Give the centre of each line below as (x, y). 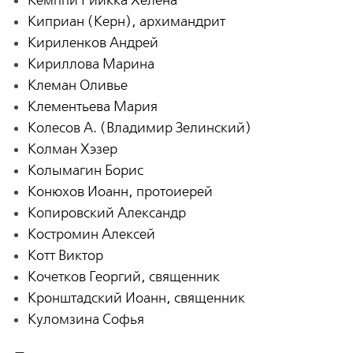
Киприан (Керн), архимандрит (126, 22)
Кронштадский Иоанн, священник (136, 299)
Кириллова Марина (91, 65)
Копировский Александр (106, 214)
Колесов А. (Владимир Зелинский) (139, 128)
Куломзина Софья (85, 320)
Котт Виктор (65, 256)
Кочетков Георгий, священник (123, 277)
